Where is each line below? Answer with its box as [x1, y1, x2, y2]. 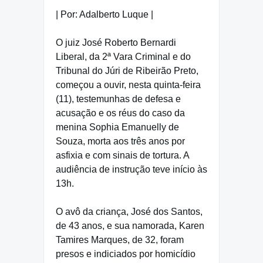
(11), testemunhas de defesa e [56, 94, 181, 104]
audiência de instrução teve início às [56, 164, 207, 175]
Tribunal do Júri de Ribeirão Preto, [56, 66, 198, 76]
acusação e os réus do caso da [56, 108, 185, 119]
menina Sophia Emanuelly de [56, 122, 179, 133]
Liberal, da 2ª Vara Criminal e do [56, 52, 191, 62]
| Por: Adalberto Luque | [56, 9, 153, 20]
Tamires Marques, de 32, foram [56, 235, 184, 245]
